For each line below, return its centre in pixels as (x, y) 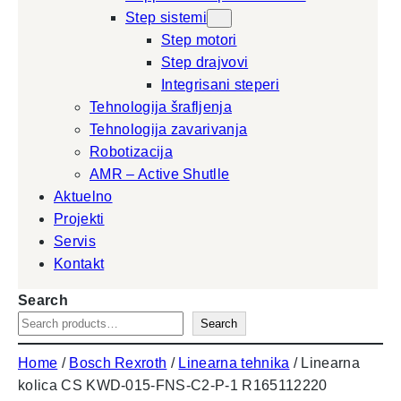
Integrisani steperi (221, 85)
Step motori (199, 40)
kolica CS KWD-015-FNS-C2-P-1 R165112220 (173, 385)
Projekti (79, 219)
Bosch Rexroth (118, 363)
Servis (75, 241)
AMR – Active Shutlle (160, 174)
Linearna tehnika (234, 363)
